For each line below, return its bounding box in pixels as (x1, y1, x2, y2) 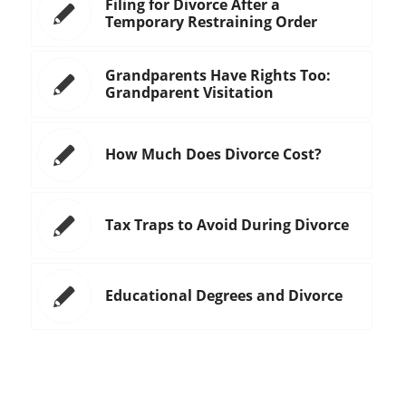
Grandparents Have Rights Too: (104, 65, 331, 86)
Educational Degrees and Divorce (104, 285, 343, 306)
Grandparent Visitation (104, 82, 274, 103)
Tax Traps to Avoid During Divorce (104, 215, 349, 236)
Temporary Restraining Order (104, 12, 317, 33)
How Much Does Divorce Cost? (104, 144, 322, 165)
